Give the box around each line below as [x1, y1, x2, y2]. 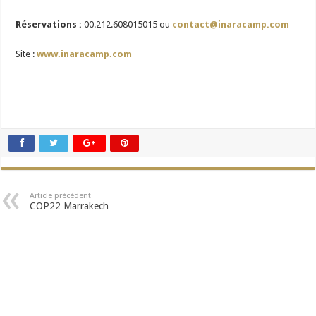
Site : [16, 48, 37, 59]
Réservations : [16, 18, 83, 30]
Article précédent [30, 190, 92, 200]
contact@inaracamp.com [172, 18, 290, 30]
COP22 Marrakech [30, 200, 109, 212]
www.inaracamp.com [37, 48, 133, 59]
